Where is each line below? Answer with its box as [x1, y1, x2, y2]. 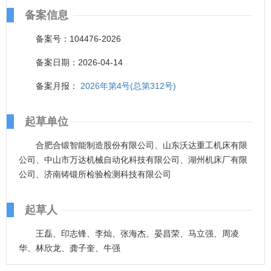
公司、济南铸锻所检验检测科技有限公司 [19, 169, 171, 179]
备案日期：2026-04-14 [36, 57, 123, 67]
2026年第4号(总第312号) [80, 81, 176, 91]
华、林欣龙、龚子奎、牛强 [19, 243, 120, 253]
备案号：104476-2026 [36, 34, 121, 44]
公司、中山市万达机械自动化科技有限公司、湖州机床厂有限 [19, 155, 247, 165]
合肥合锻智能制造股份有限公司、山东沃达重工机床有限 [36, 140, 247, 150]
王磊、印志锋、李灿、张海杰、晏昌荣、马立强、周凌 [36, 229, 239, 238]
